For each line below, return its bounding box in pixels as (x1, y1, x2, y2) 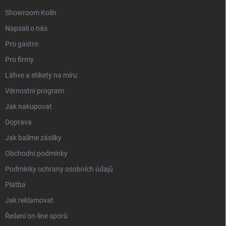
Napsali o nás (5, 24, 47, 32)
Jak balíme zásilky (5, 133, 62, 142)
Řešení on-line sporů (5, 211, 68, 220)
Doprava (5, 118, 32, 126)
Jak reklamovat (5, 196, 53, 204)
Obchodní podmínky (5, 149, 68, 157)
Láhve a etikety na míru (5, 71, 77, 79)
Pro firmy (5, 55, 34, 64)
